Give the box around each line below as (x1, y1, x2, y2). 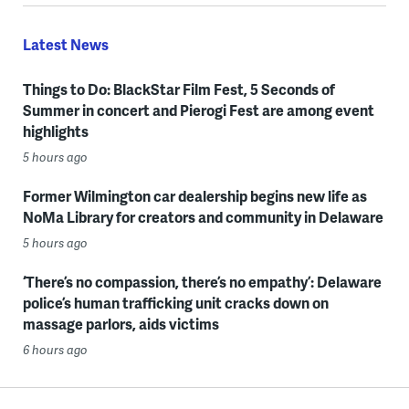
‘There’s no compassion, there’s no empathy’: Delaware (22, 271, 382, 293)
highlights (22, 121, 89, 142)
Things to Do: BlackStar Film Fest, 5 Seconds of (22, 79, 335, 100)
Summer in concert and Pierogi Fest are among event (22, 100, 374, 121)
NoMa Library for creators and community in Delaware (22, 206, 383, 228)
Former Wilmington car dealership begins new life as (22, 185, 367, 207)
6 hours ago (22, 341, 88, 359)
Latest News (22, 34, 109, 56)
